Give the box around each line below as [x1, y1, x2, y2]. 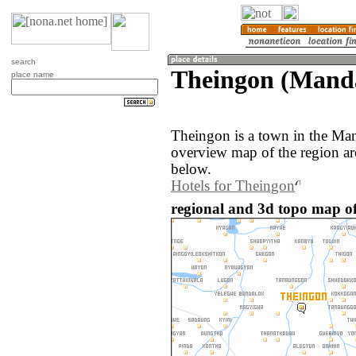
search [11, 57, 36, 66]
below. [171, 161, 211, 178]
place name [11, 70, 54, 79]
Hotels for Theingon [171, 178, 295, 195]
